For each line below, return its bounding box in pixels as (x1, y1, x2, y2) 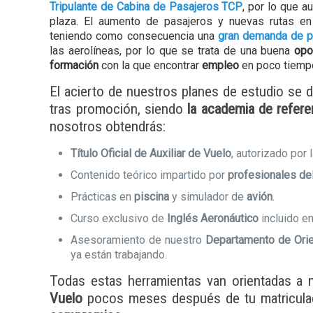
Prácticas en (71, 190, 135, 203)
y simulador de (169, 190, 247, 203)
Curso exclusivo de (71, 212, 168, 225)
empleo (202, 59, 240, 72)
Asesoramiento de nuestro (71, 233, 205, 247)
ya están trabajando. (71, 248, 168, 261)
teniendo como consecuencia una (50, 29, 218, 43)
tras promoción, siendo (50, 101, 183, 117)
